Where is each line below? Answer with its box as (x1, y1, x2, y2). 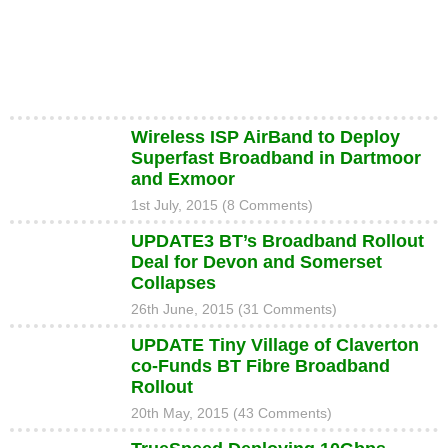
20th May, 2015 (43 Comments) (130, 405, 332, 421)
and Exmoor (130, 169, 235, 189)
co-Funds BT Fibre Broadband (130, 356, 390, 376)
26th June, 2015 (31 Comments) (130, 301, 337, 317)
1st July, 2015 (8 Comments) (130, 197, 313, 213)
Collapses (130, 273, 216, 293)
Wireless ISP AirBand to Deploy (130, 127, 400, 147)
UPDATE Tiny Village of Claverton (130, 335, 419, 355)
